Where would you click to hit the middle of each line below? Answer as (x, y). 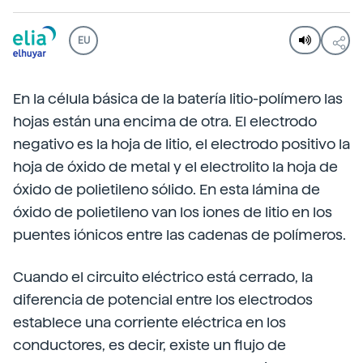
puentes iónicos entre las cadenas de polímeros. (179, 235)
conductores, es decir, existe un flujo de (149, 345)
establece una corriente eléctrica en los (149, 322)
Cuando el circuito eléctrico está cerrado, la (163, 277)
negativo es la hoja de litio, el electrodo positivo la (181, 144)
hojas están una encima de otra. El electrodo (165, 121)
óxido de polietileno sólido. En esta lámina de (167, 189)
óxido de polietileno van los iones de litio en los (173, 212)
